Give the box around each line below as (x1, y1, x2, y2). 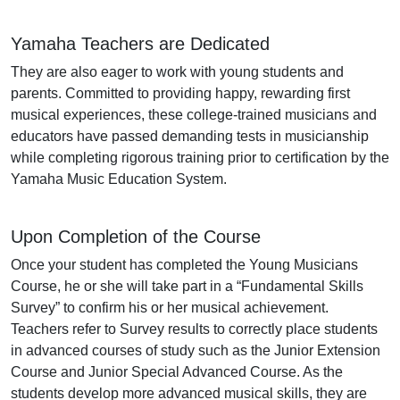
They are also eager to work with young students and (11, 64, 344, 80)
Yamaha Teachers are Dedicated (11, 34, 270, 54)
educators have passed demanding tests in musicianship (11, 129, 369, 145)
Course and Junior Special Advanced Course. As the (11, 364, 343, 380)
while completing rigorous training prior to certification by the (11, 150, 389, 166)
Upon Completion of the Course (11, 227, 261, 247)
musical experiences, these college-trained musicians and (11, 107, 377, 123)
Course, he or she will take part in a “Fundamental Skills (11, 279, 363, 295)
